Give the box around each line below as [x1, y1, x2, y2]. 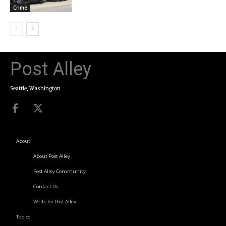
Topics [16, 214, 30, 220]
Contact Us [33, 184, 58, 190]
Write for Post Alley [33, 199, 76, 205]
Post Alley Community [33, 168, 86, 175]
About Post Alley [33, 153, 70, 159]
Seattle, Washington [10, 85, 61, 92]
